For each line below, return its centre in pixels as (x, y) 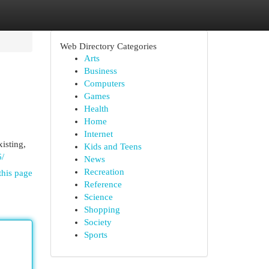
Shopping (102, 210)
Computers (104, 83)
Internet (98, 134)
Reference (103, 184)
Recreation (104, 172)
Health (96, 109)
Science (98, 197)
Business (100, 71)
